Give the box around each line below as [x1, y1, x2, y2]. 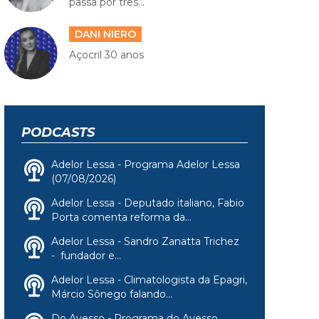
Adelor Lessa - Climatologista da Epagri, [51, 273, 247, 286]
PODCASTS [21, 124, 95, 140]
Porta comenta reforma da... [51, 210, 192, 224]
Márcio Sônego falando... [51, 287, 172, 300]
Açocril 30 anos [68, 48, 144, 62]
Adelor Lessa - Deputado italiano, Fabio [51, 196, 244, 209]
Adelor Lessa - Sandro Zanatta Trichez [51, 234, 239, 248]
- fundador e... [51, 249, 121, 262]
